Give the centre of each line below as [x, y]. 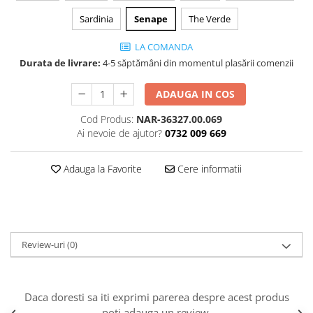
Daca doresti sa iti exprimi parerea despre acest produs [156, 297]
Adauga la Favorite [101, 168]
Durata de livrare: [60, 63]
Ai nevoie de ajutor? [119, 133]
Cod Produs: [107, 119]
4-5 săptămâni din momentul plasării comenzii [197, 63]
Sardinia [96, 19]
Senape [151, 19]
